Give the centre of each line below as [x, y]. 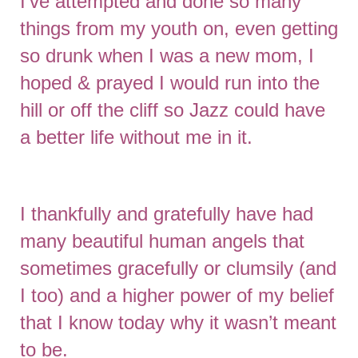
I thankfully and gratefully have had [167, 214]
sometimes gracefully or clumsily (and [178, 268]
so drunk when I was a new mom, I [167, 56]
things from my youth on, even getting [179, 28]
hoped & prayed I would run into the [170, 83]
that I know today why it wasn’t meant [178, 322]
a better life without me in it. [142, 137]
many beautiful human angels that [162, 241]
